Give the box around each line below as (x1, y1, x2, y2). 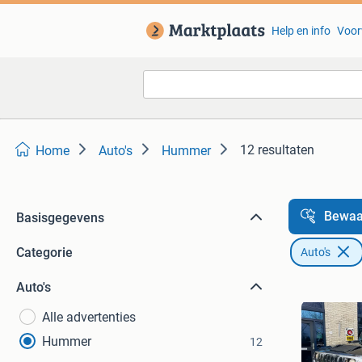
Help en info (271, 24, 330, 37)
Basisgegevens (16, 210, 104, 225)
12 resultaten (240, 142, 314, 158)
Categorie (16, 245, 73, 260)
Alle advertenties (42, 309, 136, 325)
